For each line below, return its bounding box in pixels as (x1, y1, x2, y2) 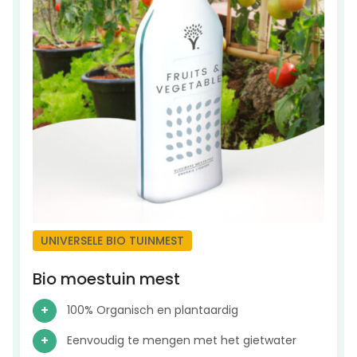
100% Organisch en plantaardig (67, 302, 238, 319)
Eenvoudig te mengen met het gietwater (67, 332, 296, 349)
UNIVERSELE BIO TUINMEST (41, 233, 184, 249)
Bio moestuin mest (33, 268, 180, 291)
